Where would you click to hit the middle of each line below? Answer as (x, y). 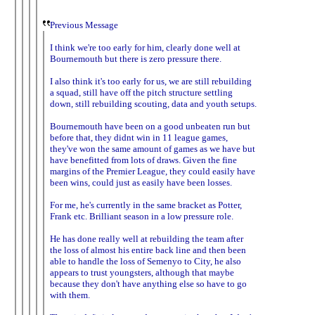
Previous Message (84, 25)
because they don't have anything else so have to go (148, 283)
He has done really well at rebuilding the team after (147, 238)
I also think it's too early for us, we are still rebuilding (151, 81)
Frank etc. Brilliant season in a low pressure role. (142, 216)
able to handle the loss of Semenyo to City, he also (146, 261)
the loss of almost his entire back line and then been (148, 250)
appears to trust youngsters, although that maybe (142, 272)
